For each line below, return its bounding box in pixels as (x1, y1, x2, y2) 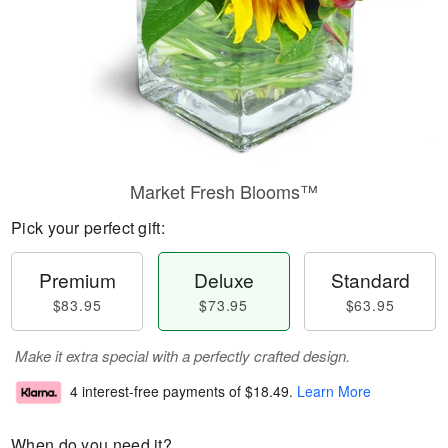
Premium (38, 266, 116, 293)
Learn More (297, 381, 371, 402)
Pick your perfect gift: (11, 216, 165, 239)
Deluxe (193, 266, 254, 293)
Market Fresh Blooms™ (130, 178, 318, 204)
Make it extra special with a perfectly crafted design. (15, 345, 350, 366)
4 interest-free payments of (70, 381, 245, 402)
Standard (330, 266, 410, 293)
